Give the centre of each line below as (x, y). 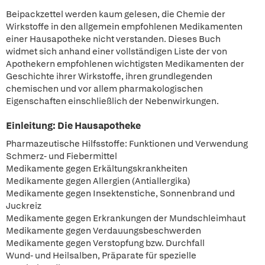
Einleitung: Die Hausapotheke (73, 126)
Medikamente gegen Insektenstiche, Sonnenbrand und (120, 193)
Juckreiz (24, 206)
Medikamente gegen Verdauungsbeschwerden (104, 231)
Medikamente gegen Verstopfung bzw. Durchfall (105, 243)
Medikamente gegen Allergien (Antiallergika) (98, 181)
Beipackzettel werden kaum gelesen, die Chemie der (116, 14)
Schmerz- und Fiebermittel (62, 156)
